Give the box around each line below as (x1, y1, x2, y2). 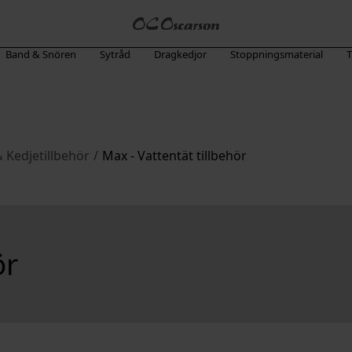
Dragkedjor (153, 47, 207, 61)
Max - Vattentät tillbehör (102, 147, 247, 164)
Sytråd (99, 47, 130, 61)
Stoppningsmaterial (229, 47, 323, 61)
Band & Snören (5, 47, 76, 61)
